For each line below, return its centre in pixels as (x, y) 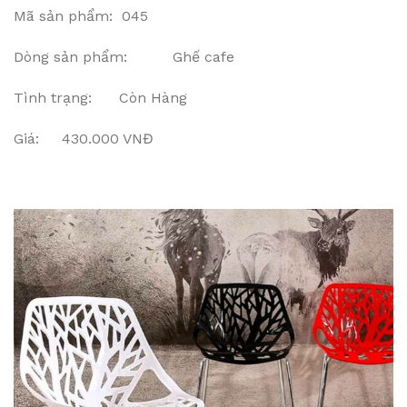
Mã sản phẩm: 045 (81, 16)
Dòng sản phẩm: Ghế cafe (124, 57)
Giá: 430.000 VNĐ (84, 139)
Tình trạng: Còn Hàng (100, 98)
